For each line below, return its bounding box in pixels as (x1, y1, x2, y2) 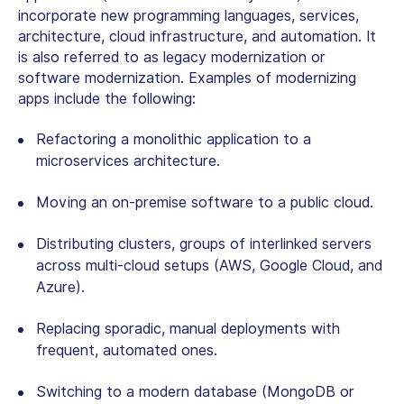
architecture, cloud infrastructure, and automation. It (18, 28, 376, 46)
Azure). (36, 279, 85, 297)
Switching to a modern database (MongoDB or (36, 383, 354, 401)
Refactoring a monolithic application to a (36, 131, 311, 149)
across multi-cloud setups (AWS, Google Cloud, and (36, 257, 382, 275)
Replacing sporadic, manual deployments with (36, 320, 340, 338)
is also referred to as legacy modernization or (18, 49, 326, 67)
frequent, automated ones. (36, 342, 217, 360)
